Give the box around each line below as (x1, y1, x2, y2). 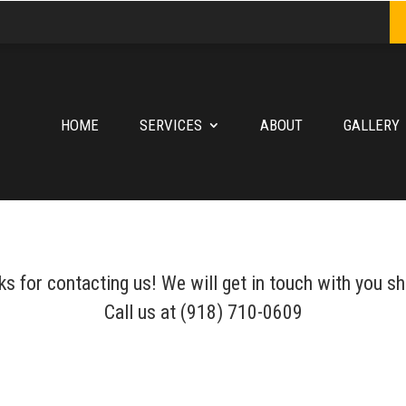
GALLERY (343, 115, 400, 134)
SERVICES (139, 115, 202, 134)
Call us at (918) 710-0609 (103, 300, 303, 324)
